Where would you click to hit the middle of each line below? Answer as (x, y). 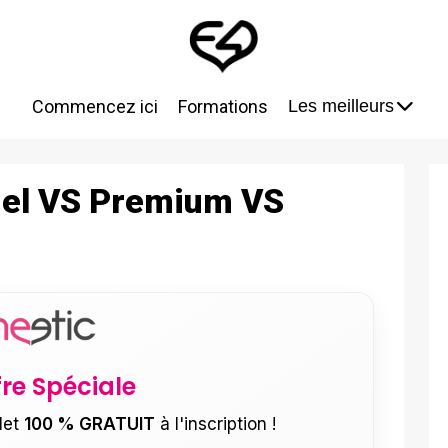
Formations (222, 107)
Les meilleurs (340, 106)
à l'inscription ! (215, 424)
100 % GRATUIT (89, 424)
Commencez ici (94, 107)
